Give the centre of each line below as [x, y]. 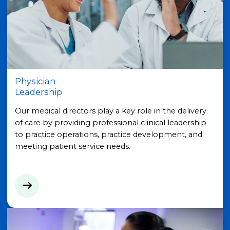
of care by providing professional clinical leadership [110, 122]
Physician [35, 81]
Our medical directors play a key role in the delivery [110, 111]
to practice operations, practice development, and [108, 134]
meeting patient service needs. [72, 146]
